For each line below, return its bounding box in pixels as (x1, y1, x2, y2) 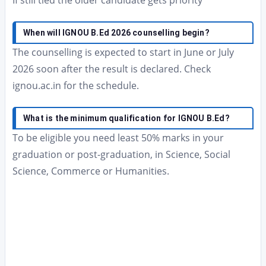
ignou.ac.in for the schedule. (12, 79, 139, 92)
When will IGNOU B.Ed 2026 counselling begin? (23, 28, 210, 37)
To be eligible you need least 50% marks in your (12, 131, 224, 144)
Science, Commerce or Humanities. (12, 164, 169, 178)
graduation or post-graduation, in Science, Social (12, 148, 230, 161)
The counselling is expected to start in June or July (12, 46, 234, 59)
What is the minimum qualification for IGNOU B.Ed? (23, 113, 230, 123)
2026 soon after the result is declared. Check (12, 62, 211, 75)
